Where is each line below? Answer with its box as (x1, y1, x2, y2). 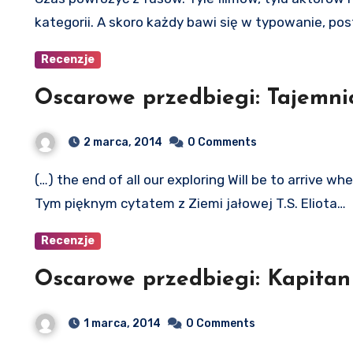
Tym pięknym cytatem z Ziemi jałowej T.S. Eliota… (35, 195, 346, 211)
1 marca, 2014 (84, 316, 161, 330)
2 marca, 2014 (84, 135, 162, 149)
